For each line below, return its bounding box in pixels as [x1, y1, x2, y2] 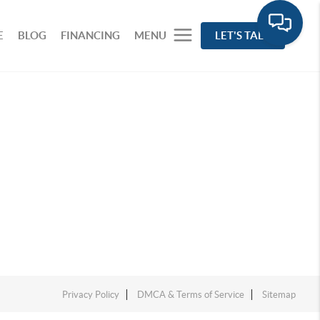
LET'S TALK [215, 29, 271, 41]
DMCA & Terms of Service [137, 289, 245, 300]
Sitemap [262, 289, 296, 300]
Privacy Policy [62, 289, 120, 300]
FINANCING [61, 29, 121, 41]
